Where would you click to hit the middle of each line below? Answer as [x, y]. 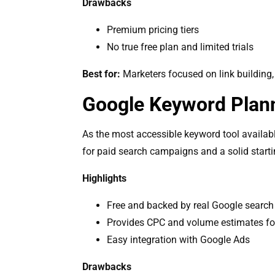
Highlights [105, 178]
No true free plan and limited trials [180, 47]
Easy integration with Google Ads [179, 239]
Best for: [102, 74]
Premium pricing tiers [153, 29]
